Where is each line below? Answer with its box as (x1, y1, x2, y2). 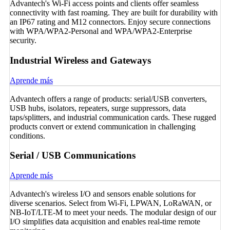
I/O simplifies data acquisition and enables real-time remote (10, 217, 200, 226)
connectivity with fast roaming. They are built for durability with (10, 8, 218, 17)
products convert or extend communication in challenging (10, 122, 196, 131)
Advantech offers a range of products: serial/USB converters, (10, 94, 207, 103)
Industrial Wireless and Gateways (10, 54, 151, 66)
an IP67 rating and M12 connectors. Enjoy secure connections (10, 17, 210, 27)
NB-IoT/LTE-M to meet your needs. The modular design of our (10, 208, 216, 217)
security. (10, 36, 36, 45)
